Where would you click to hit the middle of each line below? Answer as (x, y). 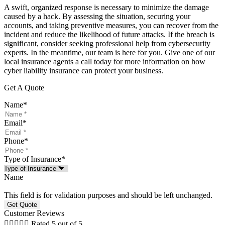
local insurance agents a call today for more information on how (105, 62)
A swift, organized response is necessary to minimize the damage (106, 8)
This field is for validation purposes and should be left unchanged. (108, 195)
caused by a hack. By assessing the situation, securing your (97, 17)
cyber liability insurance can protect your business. (84, 71)
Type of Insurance (33, 159)
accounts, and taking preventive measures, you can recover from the (111, 26)
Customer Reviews (34, 213)
